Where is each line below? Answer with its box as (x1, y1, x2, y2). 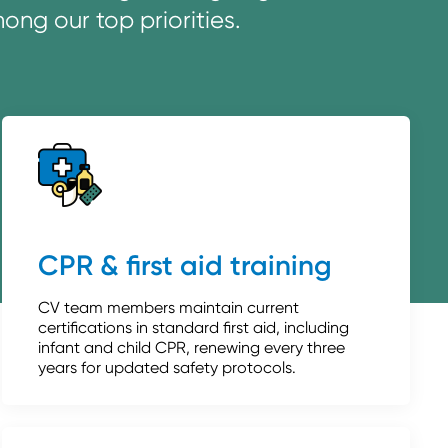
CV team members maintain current (38, 297, 300, 317)
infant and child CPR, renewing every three (38, 337, 346, 357)
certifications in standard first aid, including (38, 317, 350, 337)
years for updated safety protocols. (38, 357, 297, 377)
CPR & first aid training (38, 248, 333, 282)
